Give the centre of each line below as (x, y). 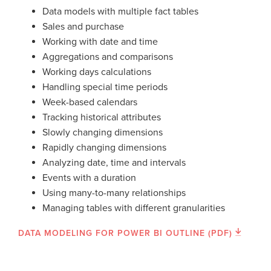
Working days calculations (97, 72)
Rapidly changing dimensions (104, 148)
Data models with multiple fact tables (120, 11)
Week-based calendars (90, 102)
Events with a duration (89, 178)
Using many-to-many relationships (114, 193)
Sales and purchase (83, 27)
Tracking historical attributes (102, 117)
